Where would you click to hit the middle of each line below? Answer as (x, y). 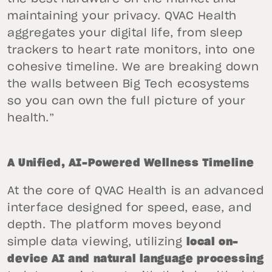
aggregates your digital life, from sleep (125, 33)
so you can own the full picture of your (127, 101)
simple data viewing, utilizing (97, 242)
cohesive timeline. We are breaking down (133, 67)
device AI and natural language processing (136, 259)
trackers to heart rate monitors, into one (131, 50)
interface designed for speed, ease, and (130, 208)
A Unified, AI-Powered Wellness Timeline (131, 163)
